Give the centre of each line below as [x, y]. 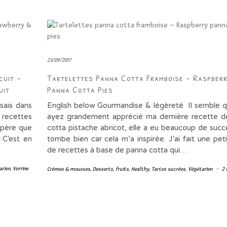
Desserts [103, 169]
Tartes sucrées [168, 169]
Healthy [140, 169]
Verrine [21, 169]
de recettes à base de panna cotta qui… [117, 150]
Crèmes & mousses [68, 169]
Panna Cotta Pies [80, 90]
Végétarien [200, 169]
